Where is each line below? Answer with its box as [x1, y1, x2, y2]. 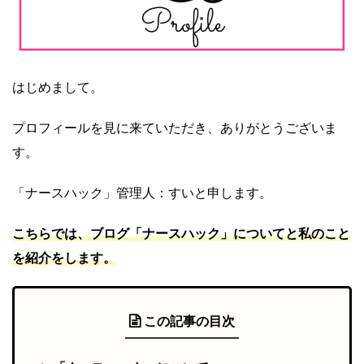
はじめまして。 [12, 79, 103, 96]
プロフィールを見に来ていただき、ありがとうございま [12, 119, 337, 136]
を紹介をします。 [12, 249, 116, 266]
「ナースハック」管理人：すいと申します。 [12, 184, 272, 201]
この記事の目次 [144, 313, 235, 330]
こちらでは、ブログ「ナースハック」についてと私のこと [12, 225, 350, 242]
